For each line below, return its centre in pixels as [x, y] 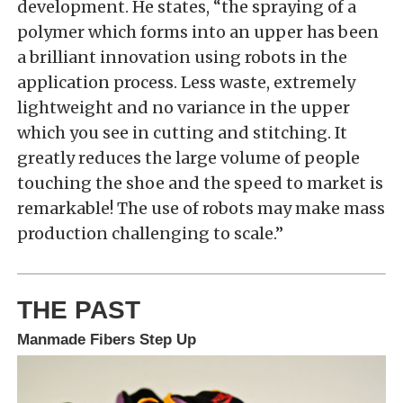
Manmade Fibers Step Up [107, 340]
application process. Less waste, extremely [186, 83]
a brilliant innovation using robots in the [182, 58]
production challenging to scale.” [150, 234]
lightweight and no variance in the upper [184, 108]
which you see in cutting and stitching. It [182, 133]
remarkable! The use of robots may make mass [201, 209]
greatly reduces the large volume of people [188, 158]
